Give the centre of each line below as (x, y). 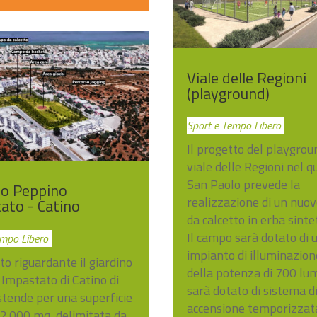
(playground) (229, 93)
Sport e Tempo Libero (234, 126)
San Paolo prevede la (244, 185)
